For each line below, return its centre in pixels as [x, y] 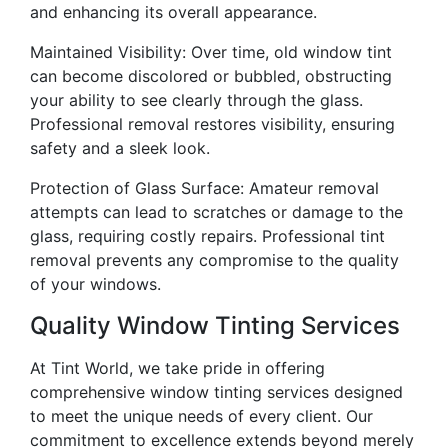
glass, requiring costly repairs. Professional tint [207, 235]
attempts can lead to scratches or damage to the [216, 211]
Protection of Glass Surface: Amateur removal [204, 187]
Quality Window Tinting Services [215, 325]
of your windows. [95, 283]
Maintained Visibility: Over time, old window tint [211, 51]
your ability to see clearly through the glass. [196, 99]
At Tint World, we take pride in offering [177, 367]
